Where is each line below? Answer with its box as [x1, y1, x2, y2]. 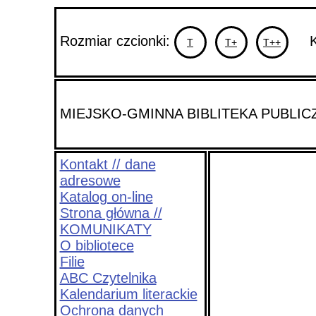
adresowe [59, 173, 121, 188]
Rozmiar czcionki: [59, 33, 174, 49]
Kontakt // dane [59, 157, 156, 172]
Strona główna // [59, 205, 162, 221]
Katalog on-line [59, 189, 153, 205]
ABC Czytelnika [59, 270, 157, 286]
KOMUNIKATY [59, 221, 152, 237]
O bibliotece [59, 238, 134, 253]
